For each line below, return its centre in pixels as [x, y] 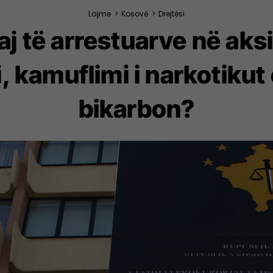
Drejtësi [172, 14]
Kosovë [135, 14]
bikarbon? [136, 109]
